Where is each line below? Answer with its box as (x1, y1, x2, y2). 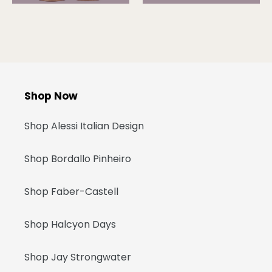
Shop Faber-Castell (24, 184, 118, 199)
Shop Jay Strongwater (24, 250, 131, 264)
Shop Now (24, 89, 78, 104)
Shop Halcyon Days (24, 217, 116, 231)
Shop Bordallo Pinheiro (24, 151, 131, 166)
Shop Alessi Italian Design (24, 118, 144, 133)
